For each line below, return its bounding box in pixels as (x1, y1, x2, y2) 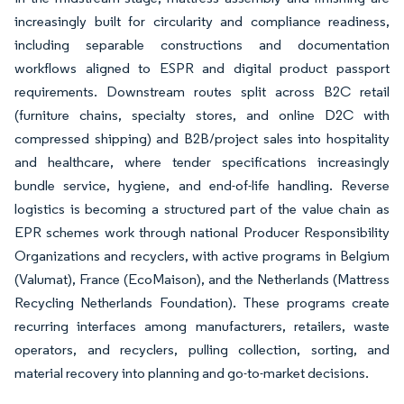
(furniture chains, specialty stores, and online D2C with (14, 106, 390, 124)
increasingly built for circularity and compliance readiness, (14, 12, 390, 30)
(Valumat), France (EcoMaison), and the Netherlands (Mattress (14, 270, 390, 288)
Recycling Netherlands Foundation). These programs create (14, 293, 390, 311)
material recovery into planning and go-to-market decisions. (14, 363, 369, 381)
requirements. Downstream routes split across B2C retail (14, 82, 390, 100)
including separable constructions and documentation (14, 35, 390, 53)
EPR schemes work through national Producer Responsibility (14, 223, 390, 241)
